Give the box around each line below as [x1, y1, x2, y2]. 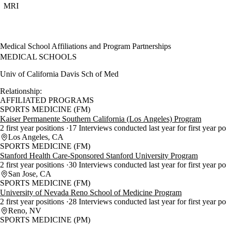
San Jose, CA [8, 169, 51, 179]
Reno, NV [8, 206, 41, 215]
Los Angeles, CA [8, 133, 64, 142]
